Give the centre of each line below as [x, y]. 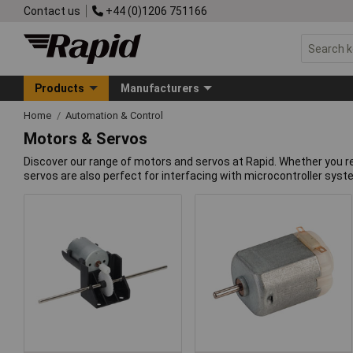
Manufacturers [160, 88]
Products [60, 88]
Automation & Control [114, 115]
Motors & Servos [85, 139]
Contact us [52, 11]
